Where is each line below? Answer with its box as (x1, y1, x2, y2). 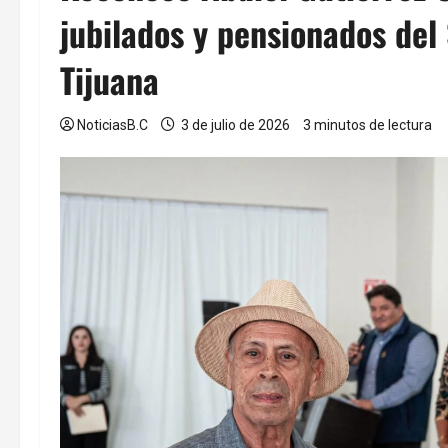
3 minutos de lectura (303, 116, 432, 133)
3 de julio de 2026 (178, 116, 293, 133)
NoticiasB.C (77, 116, 148, 133)
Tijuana (60, 53, 159, 105)
